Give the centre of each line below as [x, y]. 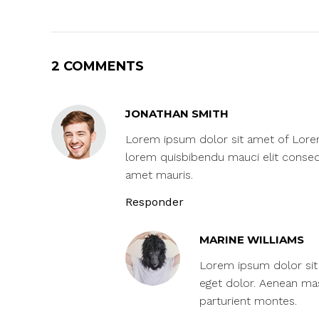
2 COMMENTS [98, 66]
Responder [155, 202]
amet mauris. [159, 175]
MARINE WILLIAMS [252, 240]
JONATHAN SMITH [177, 114]
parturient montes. [248, 301]
